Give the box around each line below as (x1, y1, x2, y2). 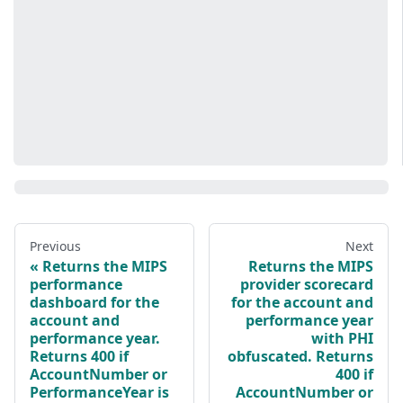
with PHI (311, 328, 373, 349)
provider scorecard (240, 274, 373, 295)
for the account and (231, 292, 373, 313)
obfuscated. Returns (228, 346, 373, 367)
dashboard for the (30, 292, 159, 313)
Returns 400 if (30, 346, 129, 367)
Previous (30, 237, 81, 255)
